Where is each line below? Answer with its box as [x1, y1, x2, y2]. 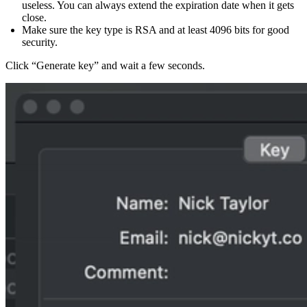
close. [22, 11, 47, 23]
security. [22, 36, 58, 48]
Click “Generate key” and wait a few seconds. [5, 59, 205, 71]
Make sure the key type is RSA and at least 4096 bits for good [22, 23, 289, 36]
